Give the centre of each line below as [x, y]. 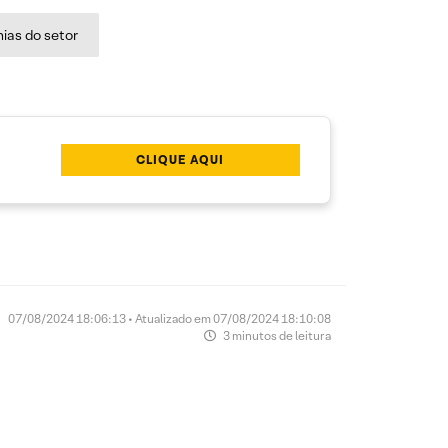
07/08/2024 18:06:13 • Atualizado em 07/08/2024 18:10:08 [169, 319]
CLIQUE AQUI [180, 160]
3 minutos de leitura [276, 336]
